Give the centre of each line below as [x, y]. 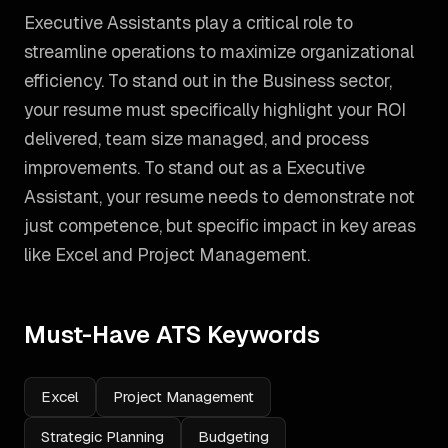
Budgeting [233, 436]
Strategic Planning [102, 436]
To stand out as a [213, 167]
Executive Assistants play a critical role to [188, 22]
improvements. [82, 167]
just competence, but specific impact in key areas [220, 225]
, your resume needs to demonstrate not [257, 196]
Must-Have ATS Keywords [172, 334]
